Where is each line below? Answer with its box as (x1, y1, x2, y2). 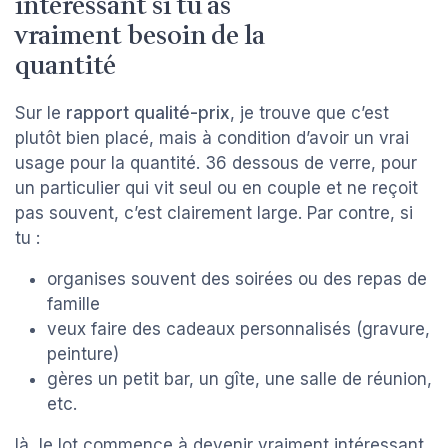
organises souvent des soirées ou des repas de (47, 269, 427, 290)
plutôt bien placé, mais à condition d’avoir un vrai (15, 128, 409, 149)
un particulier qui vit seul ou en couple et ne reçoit (15, 178, 418, 199)
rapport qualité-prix (66, 103, 230, 124)
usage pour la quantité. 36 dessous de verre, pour (15, 153, 417, 174)
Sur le (15, 103, 66, 124)
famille (47, 294, 100, 315)
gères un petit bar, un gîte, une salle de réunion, (47, 369, 432, 390)
